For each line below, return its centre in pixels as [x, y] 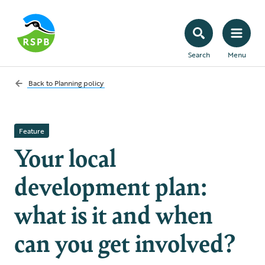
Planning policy [79, 83]
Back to [41, 83]
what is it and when [114, 214]
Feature [32, 131]
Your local [65, 157]
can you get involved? [125, 242]
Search [199, 54]
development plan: [111, 185]
